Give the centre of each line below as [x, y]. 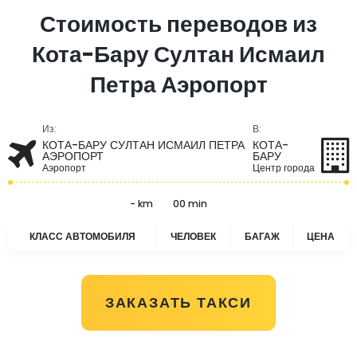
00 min [190, 204]
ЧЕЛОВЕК [193, 236]
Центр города [284, 168]
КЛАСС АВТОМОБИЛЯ [82, 236]
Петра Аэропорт [178, 85]
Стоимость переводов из [178, 24]
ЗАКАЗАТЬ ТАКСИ [178, 302]
